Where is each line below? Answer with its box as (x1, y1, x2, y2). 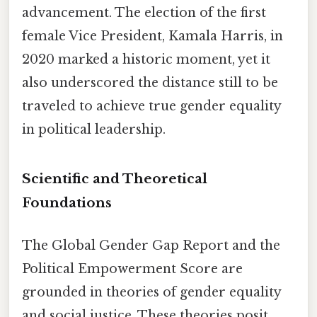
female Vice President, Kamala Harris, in (22, 28, 283, 44)
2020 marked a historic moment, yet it (22, 51, 270, 67)
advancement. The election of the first (22, 4, 266, 21)
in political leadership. (22, 121, 166, 137)
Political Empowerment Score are (22, 260, 243, 277)
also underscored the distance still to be (22, 74, 278, 91)
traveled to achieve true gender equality (22, 98, 281, 114)
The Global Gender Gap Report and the (22, 237, 280, 253)
